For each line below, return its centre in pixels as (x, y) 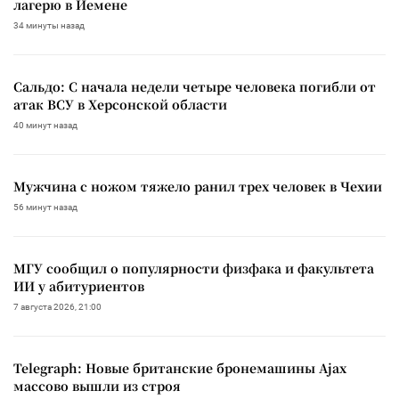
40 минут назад (45, 125)
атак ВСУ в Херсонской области (120, 104)
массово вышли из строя (97, 385)
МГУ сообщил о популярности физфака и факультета (194, 268)
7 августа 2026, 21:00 (57, 306)
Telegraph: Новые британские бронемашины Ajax (180, 367)
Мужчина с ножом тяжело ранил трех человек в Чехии (198, 186)
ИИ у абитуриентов (79, 285)
